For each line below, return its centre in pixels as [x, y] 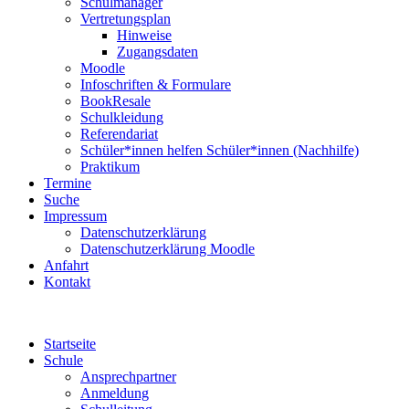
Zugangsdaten [157, 52]
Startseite [70, 344]
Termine [68, 183]
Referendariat [119, 134]
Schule [63, 360]
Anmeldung [115, 393]
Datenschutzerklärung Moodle [168, 249]
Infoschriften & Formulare [156, 84]
